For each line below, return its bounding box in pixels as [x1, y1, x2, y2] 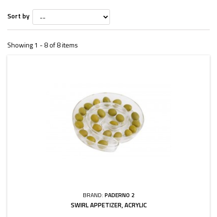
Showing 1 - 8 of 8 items [7, 40, 78, 50]
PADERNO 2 [104, 190, 135, 200]
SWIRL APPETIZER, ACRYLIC [70, 200, 147, 210]
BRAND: [82, 190, 105, 200]
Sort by [7, 11, 30, 21]
